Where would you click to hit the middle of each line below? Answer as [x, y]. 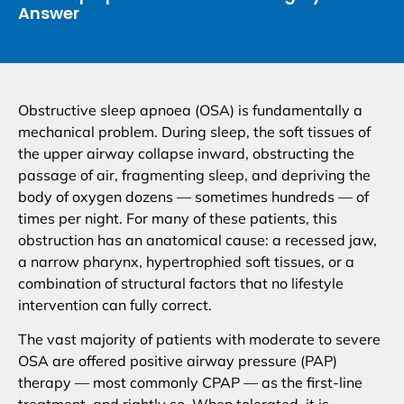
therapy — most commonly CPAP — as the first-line [190, 383]
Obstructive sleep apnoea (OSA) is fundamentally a [190, 110]
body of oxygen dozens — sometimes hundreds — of [193, 196]
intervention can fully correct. [115, 304]
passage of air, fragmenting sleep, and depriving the [194, 174]
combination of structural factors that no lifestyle [181, 283]
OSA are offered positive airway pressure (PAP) [178, 361]
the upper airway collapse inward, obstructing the [186, 153]
